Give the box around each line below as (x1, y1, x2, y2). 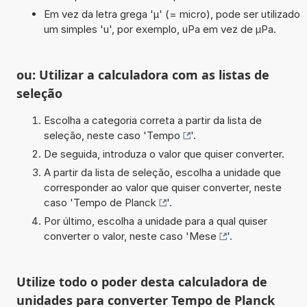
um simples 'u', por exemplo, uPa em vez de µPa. (43, 22, 276, 36)
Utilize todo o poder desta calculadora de (16, 273, 267, 290)
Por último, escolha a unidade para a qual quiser (43, 214, 267, 228)
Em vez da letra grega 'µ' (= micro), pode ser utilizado (43, 7, 300, 21)
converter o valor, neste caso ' (43, 229, 189, 243)
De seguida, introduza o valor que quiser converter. (43, 147, 284, 160)
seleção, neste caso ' (43, 128, 147, 142)
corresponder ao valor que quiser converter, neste (43, 180, 282, 194)
